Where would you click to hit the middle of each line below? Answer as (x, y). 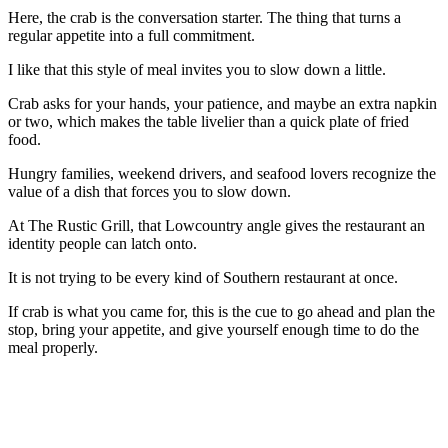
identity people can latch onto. (102, 243)
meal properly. (53, 347)
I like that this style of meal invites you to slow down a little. (197, 69)
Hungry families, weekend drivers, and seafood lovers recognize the (222, 173)
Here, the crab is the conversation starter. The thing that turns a (204, 17)
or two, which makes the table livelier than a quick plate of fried (208, 121)
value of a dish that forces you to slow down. (149, 191)
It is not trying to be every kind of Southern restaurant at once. (203, 277)
